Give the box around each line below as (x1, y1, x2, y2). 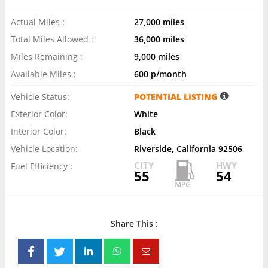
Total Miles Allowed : (11, 33, 93, 45)
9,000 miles (134, 51, 179, 63)
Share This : (110, 218, 158, 230)
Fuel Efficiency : (11, 160, 72, 172)
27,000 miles (134, 16, 184, 28)
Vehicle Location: (11, 143, 78, 155)
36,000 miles (134, 33, 184, 45)
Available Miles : (11, 68, 76, 80)
